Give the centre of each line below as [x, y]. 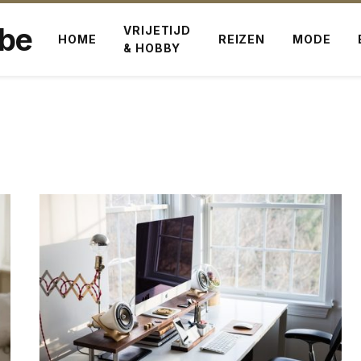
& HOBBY [152, 48]
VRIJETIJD [157, 30]
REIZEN [241, 39]
